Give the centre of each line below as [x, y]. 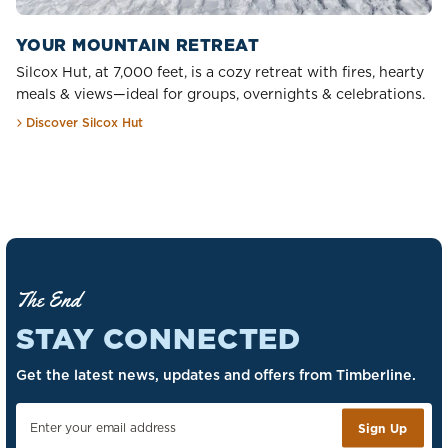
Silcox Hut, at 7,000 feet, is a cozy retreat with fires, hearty [220, 72]
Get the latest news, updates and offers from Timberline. [216, 374]
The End [48, 300]
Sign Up [383, 428]
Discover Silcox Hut [84, 123]
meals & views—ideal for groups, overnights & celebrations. [220, 94]
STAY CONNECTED [159, 339]
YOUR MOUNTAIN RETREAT [138, 45]
